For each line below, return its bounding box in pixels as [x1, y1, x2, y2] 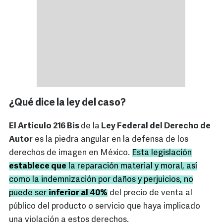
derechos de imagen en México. [9, 149, 132, 158]
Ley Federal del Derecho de [100, 122, 211, 131]
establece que [9, 162, 66, 171]
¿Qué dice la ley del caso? [9, 98, 126, 109]
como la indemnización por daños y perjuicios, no [9, 175, 193, 184]
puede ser [9, 189, 49, 198]
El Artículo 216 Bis [9, 122, 81, 131]
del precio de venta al [108, 189, 192, 198]
